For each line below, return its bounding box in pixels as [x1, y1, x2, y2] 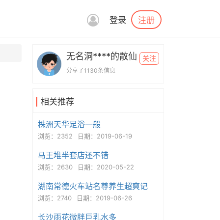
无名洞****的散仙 [66, 51, 137, 61]
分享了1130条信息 [66, 67, 115, 74]
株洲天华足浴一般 [37, 119, 101, 129]
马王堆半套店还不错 [37, 150, 109, 160]
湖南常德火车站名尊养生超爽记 [37, 181, 148, 191]
